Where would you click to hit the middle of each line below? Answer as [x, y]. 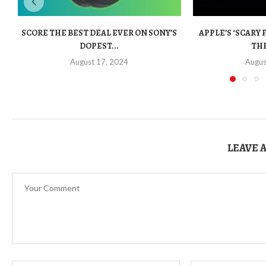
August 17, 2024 [99, 62]
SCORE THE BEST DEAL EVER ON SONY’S [99, 33]
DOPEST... [99, 46]
